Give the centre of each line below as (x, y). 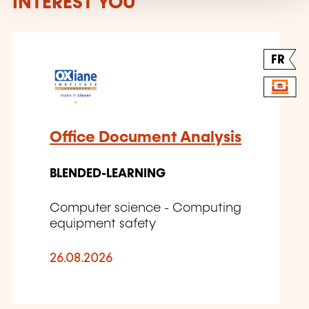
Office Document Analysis (146, 138)
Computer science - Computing (146, 209)
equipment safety (103, 225)
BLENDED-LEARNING (108, 174)
